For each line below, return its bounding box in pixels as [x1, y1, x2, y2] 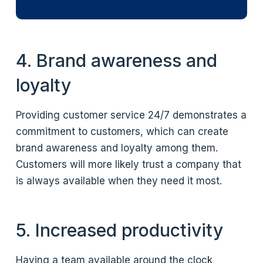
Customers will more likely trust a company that [16, 159, 242, 171]
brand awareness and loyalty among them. [16, 142, 218, 154]
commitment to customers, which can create [16, 126, 229, 138]
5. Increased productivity [16, 220, 224, 241]
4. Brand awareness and [16, 50, 218, 72]
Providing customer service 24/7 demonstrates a [16, 109, 247, 122]
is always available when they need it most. [16, 175, 222, 187]
